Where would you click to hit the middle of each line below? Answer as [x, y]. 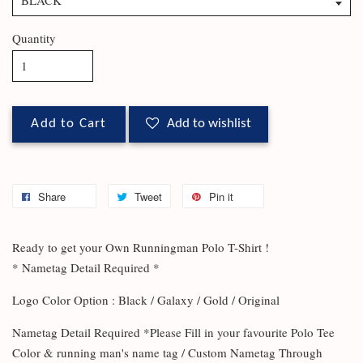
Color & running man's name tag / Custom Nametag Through [167, 352]
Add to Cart [69, 124]
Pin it [221, 196]
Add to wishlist [209, 124]
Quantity [34, 38]
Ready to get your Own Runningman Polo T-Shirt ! [141, 247]
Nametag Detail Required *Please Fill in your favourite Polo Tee [173, 332]
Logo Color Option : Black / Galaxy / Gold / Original [146, 299]
